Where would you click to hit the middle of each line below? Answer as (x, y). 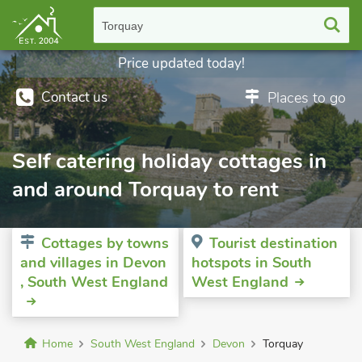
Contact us (74, 97)
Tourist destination (274, 243)
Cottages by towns (105, 243)
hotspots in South (252, 263)
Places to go (307, 98)
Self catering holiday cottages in (169, 161)
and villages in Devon (93, 263)
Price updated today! (181, 63)
